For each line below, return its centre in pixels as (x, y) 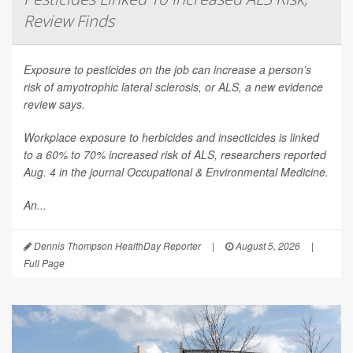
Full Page (44, 262)
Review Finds (69, 20)
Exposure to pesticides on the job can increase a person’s (167, 69)
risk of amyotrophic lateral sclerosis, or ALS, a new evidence (173, 86)
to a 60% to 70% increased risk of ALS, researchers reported (175, 154)
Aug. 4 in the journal (75, 171)
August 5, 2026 (267, 245)
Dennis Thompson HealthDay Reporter (116, 245)
